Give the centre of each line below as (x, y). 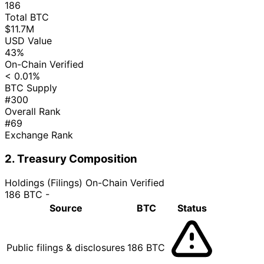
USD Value (28, 41)
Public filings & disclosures (66, 247)
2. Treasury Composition (71, 159)
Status (192, 208)
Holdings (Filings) (44, 182)
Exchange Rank (39, 135)
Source (66, 208)
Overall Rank (33, 112)
